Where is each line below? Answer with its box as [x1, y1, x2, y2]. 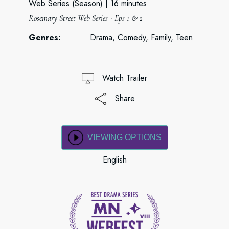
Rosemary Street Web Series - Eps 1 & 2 [29, 13, 143, 24]
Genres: [29, 31, 61, 43]
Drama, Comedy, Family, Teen [90, 31, 193, 43]
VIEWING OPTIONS [87, 132, 162, 142]
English [102, 153, 127, 166]
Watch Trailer [102, 72, 147, 84]
